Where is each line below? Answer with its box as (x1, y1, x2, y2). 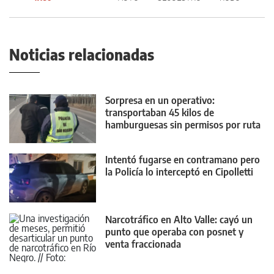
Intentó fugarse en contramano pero (105, 154, 260, 166)
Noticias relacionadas (9, 45, 154, 64)
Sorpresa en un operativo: (105, 94, 215, 106)
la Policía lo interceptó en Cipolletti (105, 166, 253, 179)
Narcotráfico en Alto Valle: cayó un (105, 213, 253, 226)
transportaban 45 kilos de (105, 106, 214, 119)
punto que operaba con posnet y (105, 225, 243, 238)
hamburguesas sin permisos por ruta (105, 118, 261, 131)
